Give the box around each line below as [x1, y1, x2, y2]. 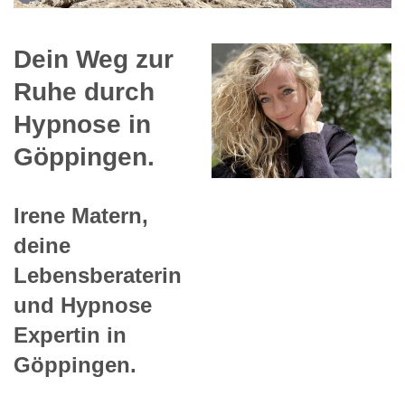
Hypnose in [14, 110, 151, 139]
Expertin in [14, 323, 127, 348]
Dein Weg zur [14, 45, 174, 74]
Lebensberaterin [14, 263, 182, 288]
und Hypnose [14, 293, 152, 318]
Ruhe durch [14, 78, 155, 107]
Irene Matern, [14, 203, 148, 229]
